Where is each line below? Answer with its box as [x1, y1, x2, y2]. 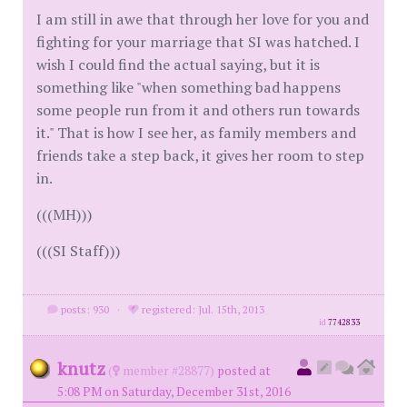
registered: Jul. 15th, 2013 [138, 303, 264, 316]
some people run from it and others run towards [36, 100, 360, 120]
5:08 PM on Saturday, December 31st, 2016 [57, 383, 291, 400]
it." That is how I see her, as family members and [36, 123, 356, 143]
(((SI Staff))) [36, 241, 121, 261]
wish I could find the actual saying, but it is [36, 55, 320, 74]
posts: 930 [57, 303, 109, 316]
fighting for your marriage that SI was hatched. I [36, 32, 360, 52]
